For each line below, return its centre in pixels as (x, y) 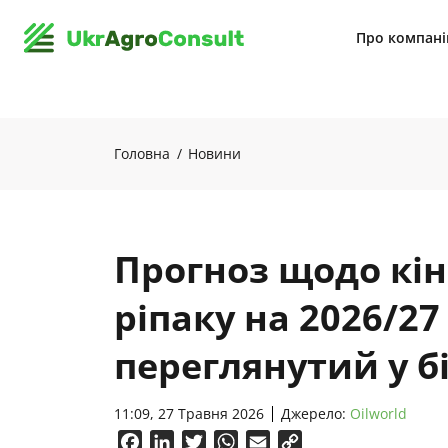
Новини (214, 153)
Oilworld (378, 413)
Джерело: (315, 413)
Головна (142, 153)
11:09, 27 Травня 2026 (189, 413)
